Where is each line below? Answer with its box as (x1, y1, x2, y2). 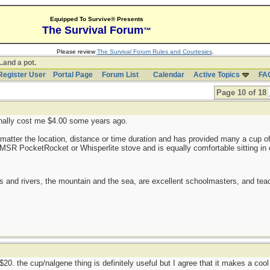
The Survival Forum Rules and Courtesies (96, 48, 212, 55)
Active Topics (193, 71, 240, 79)
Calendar (152, 71, 184, 79)
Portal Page (52, 71, 93, 79)
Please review (56, 48, 97, 55)
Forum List (101, 71, 139, 79)
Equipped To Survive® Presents (49, 16, 143, 22)
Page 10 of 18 (216, 88, 266, 97)
